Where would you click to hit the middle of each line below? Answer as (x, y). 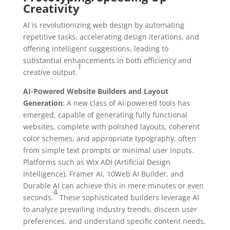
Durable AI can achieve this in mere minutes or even (113, 185)
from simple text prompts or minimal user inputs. (108, 150)
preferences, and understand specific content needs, (114, 221)
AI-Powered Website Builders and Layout (95, 91)
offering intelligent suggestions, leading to (95, 48)
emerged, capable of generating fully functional (105, 114)
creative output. (50, 72)
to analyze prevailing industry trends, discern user (110, 209)
